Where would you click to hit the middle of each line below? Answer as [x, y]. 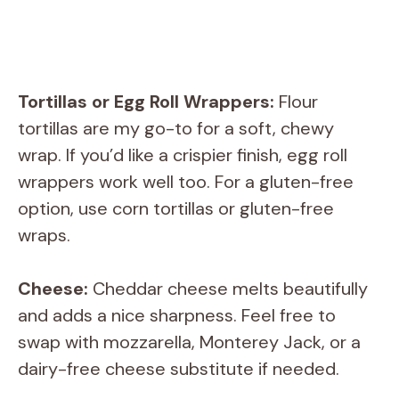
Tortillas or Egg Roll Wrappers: [146, 102]
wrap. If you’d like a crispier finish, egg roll [183, 155]
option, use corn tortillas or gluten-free [176, 209]
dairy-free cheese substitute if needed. [179, 369]
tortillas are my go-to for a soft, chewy [176, 129]
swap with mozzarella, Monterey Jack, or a [189, 342]
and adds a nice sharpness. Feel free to [177, 316]
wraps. [44, 236]
